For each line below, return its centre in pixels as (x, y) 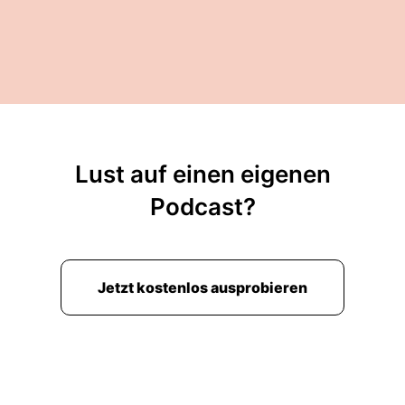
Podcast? (202, 207)
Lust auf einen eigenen (202, 174)
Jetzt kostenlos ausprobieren (202, 287)
